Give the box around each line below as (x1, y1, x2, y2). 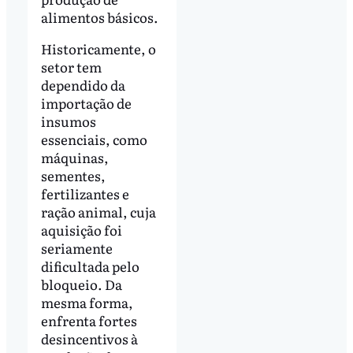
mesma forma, (40, 292, 133, 312)
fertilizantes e (40, 183, 129, 203)
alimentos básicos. (40, 7, 158, 28)
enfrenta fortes (40, 310, 137, 330)
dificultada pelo (40, 255, 139, 276)
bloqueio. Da (40, 273, 122, 294)
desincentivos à (40, 328, 138, 348)
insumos (40, 110, 96, 131)
